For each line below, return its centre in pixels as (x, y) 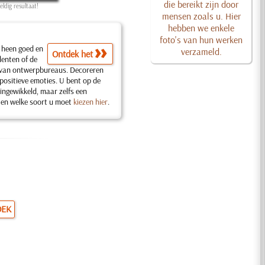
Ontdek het (73, 54)
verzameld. (201, 51)
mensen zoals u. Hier (201, 16)
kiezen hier (90, 102)
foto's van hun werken (201, 40)
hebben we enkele (201, 28)
